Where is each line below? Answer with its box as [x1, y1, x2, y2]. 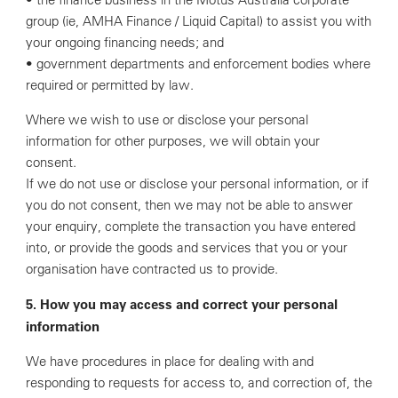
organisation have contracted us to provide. [25, 260, 278, 277]
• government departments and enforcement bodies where [25, 55, 370, 72]
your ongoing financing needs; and [25, 34, 224, 51]
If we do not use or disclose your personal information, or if [25, 175, 369, 192]
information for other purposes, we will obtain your [25, 132, 320, 149]
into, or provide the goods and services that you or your [25, 239, 347, 256]
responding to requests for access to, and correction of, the [25, 374, 372, 391]
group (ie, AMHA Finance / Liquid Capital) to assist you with [25, 12, 371, 29]
